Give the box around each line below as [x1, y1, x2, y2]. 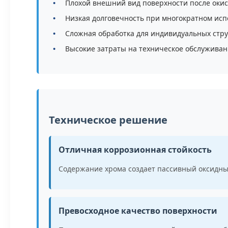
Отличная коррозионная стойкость [59, 144, 212, 155]
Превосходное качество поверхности [59, 205, 217, 216]
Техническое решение [49, 113, 167, 127]
